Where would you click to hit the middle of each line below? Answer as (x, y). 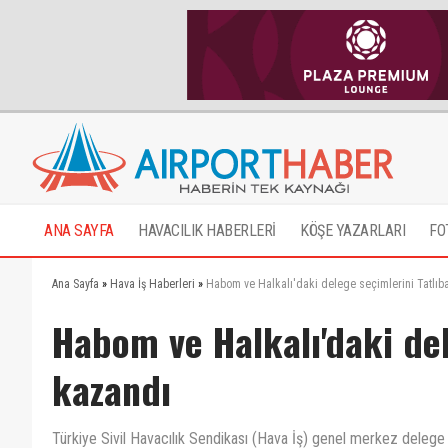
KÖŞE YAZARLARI (352, 230)
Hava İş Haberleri (152, 284)
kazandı (111, 389)
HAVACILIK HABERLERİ (207, 230)
